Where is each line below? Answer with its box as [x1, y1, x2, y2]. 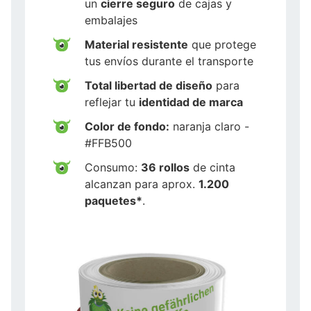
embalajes [85, 12, 137, 27]
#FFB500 [85, 135, 132, 150]
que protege [188, 37, 256, 51]
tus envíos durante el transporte [85, 53, 253, 68]
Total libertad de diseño [85, 78, 212, 92]
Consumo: [85, 160, 141, 174]
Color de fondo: [85, 119, 169, 133]
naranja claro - [169, 119, 249, 133]
